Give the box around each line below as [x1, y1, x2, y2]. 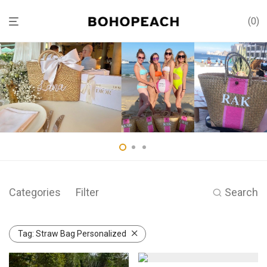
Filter [76, 185, 99, 198]
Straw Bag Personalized [36, 228, 126, 238]
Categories [9, 185, 61, 198]
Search [225, 185, 258, 198]
